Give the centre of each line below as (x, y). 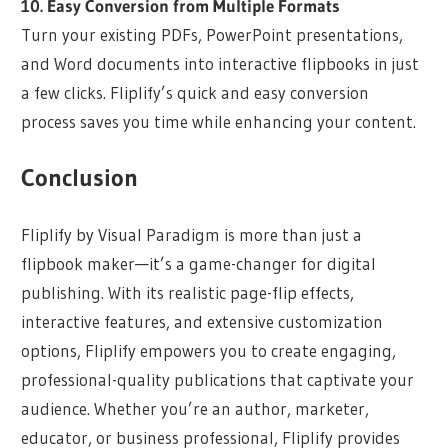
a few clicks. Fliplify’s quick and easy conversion (195, 92)
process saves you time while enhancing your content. (219, 121)
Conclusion (80, 178)
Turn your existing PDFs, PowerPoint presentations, (212, 34)
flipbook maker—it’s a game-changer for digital (199, 263)
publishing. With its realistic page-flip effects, (188, 292)
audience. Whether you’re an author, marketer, (195, 408)
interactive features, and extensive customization (202, 321)
